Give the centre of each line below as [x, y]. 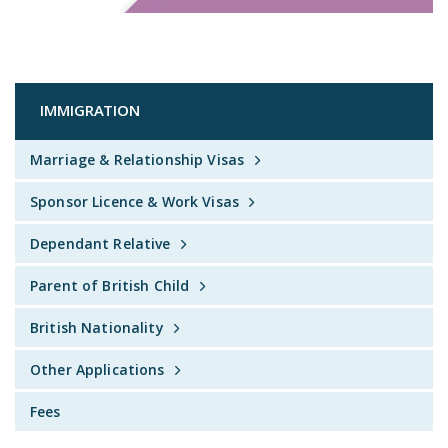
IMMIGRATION [90, 113]
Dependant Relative [100, 243]
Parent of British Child [110, 285]
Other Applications [97, 369]
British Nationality [97, 327]
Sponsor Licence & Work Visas [134, 201]
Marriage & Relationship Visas [137, 159]
